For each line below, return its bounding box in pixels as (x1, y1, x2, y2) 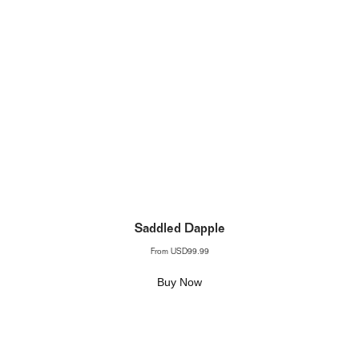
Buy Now (157, 276, 203, 288)
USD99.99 (170, 248, 209, 256)
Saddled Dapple (134, 224, 225, 236)
